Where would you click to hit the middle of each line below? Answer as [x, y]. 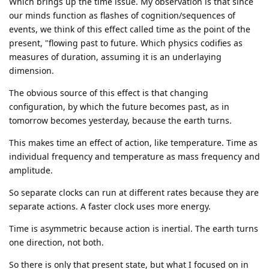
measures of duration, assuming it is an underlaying [115, 56]
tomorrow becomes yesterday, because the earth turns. [120, 120]
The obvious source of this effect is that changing [109, 92]
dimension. [32, 70]
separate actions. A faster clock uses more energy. [110, 206]
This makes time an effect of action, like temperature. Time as [133, 142]
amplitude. [31, 170]
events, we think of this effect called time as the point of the [130, 29]
